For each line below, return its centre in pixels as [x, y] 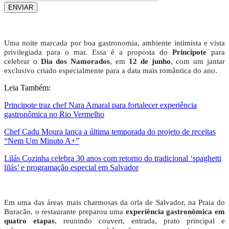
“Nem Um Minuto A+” [42, 141]
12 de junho [150, 62]
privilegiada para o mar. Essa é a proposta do [88, 52]
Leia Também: [27, 88]
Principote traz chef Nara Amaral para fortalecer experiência [100, 105]
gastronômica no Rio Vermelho [54, 114]
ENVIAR [21, 8]
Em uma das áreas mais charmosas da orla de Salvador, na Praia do [114, 203]
